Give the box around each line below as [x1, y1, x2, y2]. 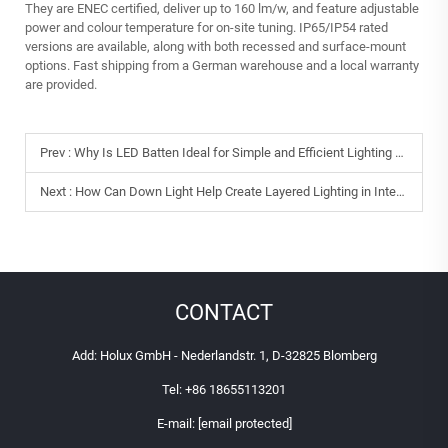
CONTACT [175, 299, 273, 325]
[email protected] [197, 415, 292, 431]
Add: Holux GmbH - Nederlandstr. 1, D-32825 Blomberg [71, 347, 377, 363]
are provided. [25, 76, 97, 92]
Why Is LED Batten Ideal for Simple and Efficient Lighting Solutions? [74, 144, 395, 160]
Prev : [40, 144, 74, 160]
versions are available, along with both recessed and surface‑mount [25, 38, 406, 54]
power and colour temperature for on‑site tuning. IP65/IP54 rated [25, 19, 388, 35]
